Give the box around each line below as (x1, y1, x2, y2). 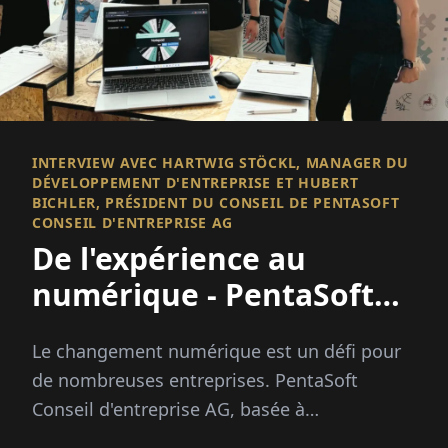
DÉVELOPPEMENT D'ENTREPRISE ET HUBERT (32, 173, 359, 193)
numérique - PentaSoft (32, 274, 374, 316)
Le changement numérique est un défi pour (32, 339, 401, 364)
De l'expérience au (32, 238, 306, 280)
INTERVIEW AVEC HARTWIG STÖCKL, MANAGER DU (32, 153, 409, 173)
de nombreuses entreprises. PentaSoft (32, 368, 358, 393)
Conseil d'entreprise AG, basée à (32, 397, 305, 422)
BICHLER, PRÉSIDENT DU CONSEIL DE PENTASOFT (32, 193, 400, 213)
